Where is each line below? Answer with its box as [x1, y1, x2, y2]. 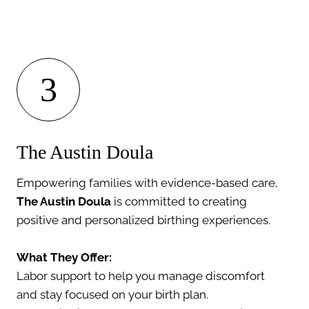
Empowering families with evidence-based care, [17, 175, 278, 190]
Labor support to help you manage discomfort [17, 268, 265, 283]
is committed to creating [111, 194, 247, 208]
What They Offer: [17, 250, 112, 264]
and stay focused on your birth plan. [17, 287, 208, 301]
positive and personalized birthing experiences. [17, 212, 270, 227]
